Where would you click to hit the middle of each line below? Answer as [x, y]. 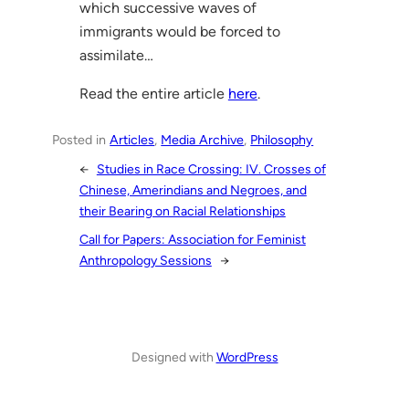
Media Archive [203, 139]
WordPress [247, 358]
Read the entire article [153, 93]
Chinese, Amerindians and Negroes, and [193, 191]
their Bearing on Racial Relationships [182, 212]
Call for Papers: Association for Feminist [192, 240]
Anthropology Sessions [145, 261]
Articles [132, 139]
